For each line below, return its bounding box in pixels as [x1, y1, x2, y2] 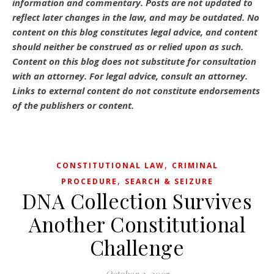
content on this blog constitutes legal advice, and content [12, 26, 257, 38]
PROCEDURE [61, 176, 117, 187]
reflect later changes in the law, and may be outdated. [12, 11, 247, 23]
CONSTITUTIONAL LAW [56, 160, 165, 171]
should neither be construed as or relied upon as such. [12, 40, 243, 53]
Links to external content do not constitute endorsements [12, 84, 260, 97]
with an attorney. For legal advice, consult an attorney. [12, 70, 248, 82]
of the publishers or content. [12, 99, 134, 111]
